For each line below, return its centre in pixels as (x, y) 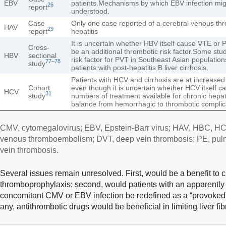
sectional (42, 55)
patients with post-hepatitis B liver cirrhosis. (140, 67)
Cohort (39, 88)
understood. (90, 11)
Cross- (39, 47)
